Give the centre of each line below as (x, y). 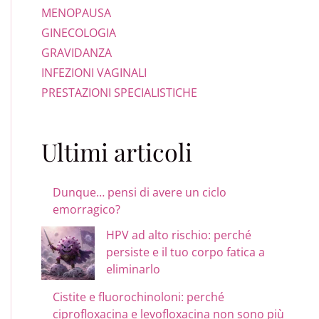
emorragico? (87, 209)
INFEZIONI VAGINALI (94, 73)
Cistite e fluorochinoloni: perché (139, 297)
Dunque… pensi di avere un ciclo (140, 192)
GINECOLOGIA (79, 33)
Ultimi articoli (117, 152)
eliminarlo (134, 269)
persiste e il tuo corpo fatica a (186, 252)
